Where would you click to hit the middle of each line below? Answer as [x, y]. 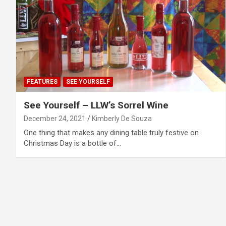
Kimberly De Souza [122, 118]
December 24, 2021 [55, 118]
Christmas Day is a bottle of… [72, 143]
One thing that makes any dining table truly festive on [111, 132]
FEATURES [42, 81]
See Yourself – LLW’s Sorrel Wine [96, 105]
